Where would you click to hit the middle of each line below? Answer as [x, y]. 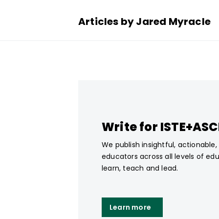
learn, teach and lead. [140, 168]
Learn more [130, 207]
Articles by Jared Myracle [144, 22]
